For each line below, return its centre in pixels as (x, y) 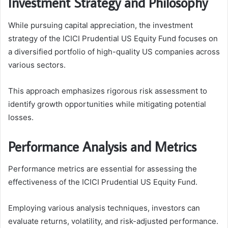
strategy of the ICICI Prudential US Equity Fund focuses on (113, 38)
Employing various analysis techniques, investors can (104, 208)
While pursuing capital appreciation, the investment (101, 25)
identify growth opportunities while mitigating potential (107, 104)
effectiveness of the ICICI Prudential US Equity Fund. (103, 182)
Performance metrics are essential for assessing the (103, 169)
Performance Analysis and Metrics (102, 146)
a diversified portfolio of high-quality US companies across (114, 51)
